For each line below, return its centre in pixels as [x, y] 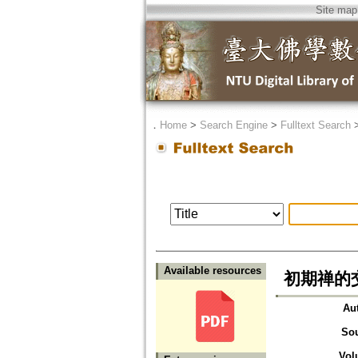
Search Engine [233, 125]
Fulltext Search [315, 125]
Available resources [212, 271]
